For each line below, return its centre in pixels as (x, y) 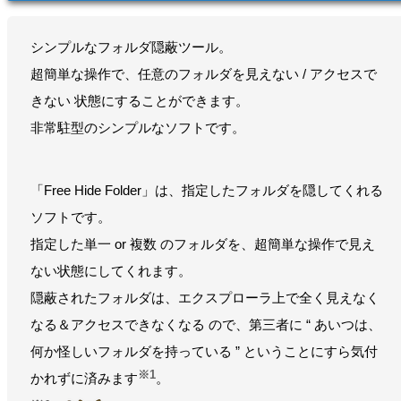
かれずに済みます (84, 378)
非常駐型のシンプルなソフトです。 (138, 127)
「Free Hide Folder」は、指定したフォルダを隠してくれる (207, 190)
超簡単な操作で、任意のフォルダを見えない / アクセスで (204, 73)
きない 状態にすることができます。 (140, 100)
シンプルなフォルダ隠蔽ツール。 (131, 47)
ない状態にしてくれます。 (111, 270)
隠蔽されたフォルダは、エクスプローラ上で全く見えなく (205, 297)
